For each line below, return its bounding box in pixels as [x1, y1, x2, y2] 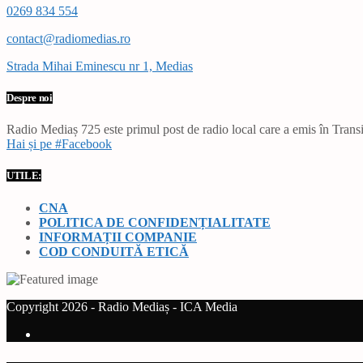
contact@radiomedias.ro [6, 31, 130, 45]
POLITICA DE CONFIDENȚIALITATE [39, 215, 271, 229]
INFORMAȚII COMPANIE [39, 229, 197, 244]
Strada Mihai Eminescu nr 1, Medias [6, 58, 193, 73]
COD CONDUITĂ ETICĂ [39, 244, 189, 258]
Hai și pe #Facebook [6, 137, 112, 152]
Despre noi [6, 92, 53, 105]
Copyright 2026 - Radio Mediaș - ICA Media [6, 299, 237, 314]
